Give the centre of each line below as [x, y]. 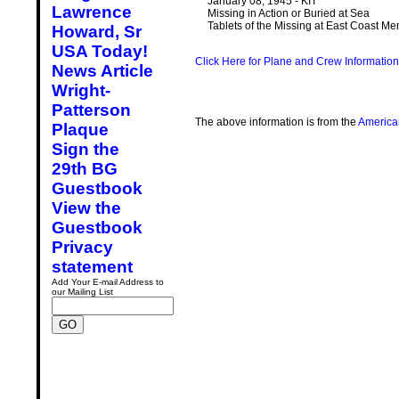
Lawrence [92, 12]
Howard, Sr [97, 32]
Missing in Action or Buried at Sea [289, 13]
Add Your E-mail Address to [108, 282]
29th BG [85, 169]
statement [92, 267]
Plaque [80, 130]
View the [86, 208]
